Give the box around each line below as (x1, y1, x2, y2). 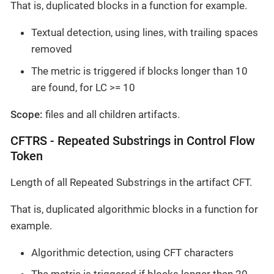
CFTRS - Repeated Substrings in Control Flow (10, 133, 255, 148)
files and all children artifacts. (43, 108, 180, 120)
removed (31, 43, 72, 56)
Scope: (10, 108, 43, 120)
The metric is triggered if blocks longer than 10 (31, 64, 248, 77)
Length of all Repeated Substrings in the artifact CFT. (10, 176, 252, 188)
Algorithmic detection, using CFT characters (31, 246, 234, 259)
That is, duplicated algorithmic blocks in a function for (10, 202, 258, 215)
